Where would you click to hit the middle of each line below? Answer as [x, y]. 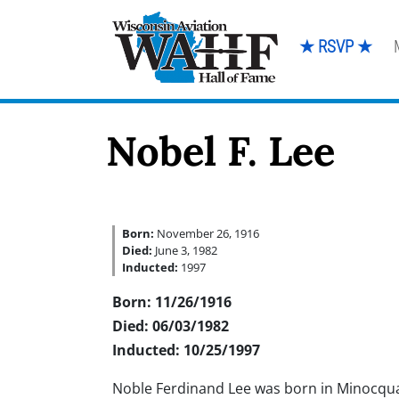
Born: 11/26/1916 [172, 302]
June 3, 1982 [185, 250]
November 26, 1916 [207, 233]
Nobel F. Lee [220, 151]
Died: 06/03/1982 [171, 326]
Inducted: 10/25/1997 [186, 350]
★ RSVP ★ [335, 47]
